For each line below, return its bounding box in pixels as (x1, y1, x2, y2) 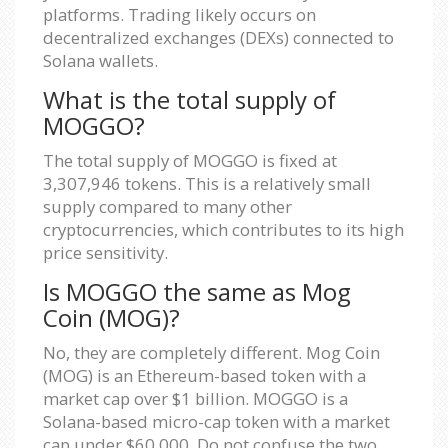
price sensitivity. (43, 240, 168, 264)
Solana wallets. (43, 48, 158, 72)
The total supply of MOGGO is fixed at (43, 148, 337, 172)
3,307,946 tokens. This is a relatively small (43, 171, 371, 195)
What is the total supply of (43, 82, 336, 116)
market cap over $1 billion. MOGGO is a (43, 386, 348, 410)
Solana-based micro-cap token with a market (43, 409, 390, 433)
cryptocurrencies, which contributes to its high (43, 217, 404, 241)
